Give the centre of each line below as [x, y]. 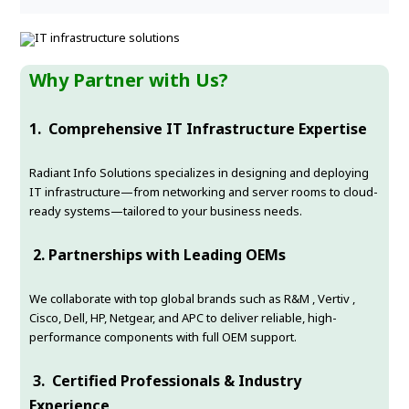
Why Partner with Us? [129, 80]
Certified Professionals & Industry [175, 381]
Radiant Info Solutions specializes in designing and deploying [199, 173]
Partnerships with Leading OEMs [168, 255]
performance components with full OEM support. [163, 337]
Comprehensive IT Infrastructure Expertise [206, 129]
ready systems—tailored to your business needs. [166, 211]
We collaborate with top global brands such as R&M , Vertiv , [193, 299]
